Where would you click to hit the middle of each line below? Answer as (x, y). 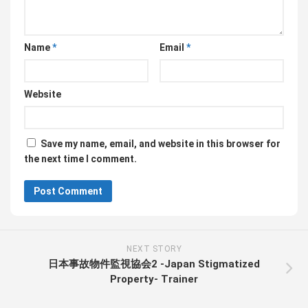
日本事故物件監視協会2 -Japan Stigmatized (154, 264)
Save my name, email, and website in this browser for (161, 143)
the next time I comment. (80, 158)
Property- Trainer (154, 279)
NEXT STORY (154, 249)
